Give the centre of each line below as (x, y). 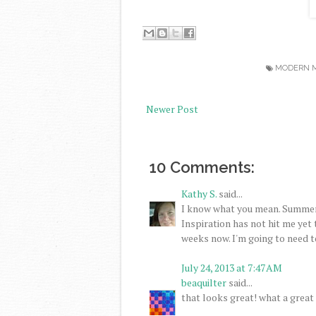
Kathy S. (199, 193)
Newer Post (172, 109)
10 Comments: (202, 167)
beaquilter (204, 282)
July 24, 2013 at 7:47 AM (232, 267)
